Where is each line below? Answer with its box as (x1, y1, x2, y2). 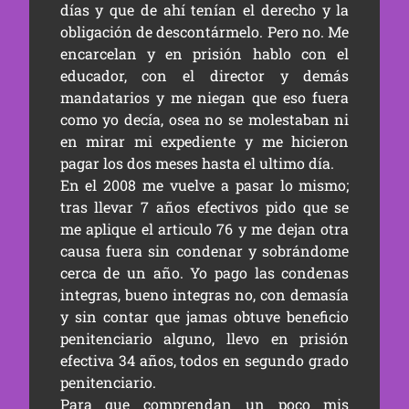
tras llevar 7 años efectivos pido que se (59, 197, 350, 217)
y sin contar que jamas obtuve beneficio (59, 307, 350, 327)
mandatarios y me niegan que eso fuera (59, 88, 350, 108)
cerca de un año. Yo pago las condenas (59, 263, 350, 283)
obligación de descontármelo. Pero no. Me (59, 22, 350, 42)
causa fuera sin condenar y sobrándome (59, 241, 350, 261)
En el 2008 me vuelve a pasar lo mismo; (59, 175, 350, 195)
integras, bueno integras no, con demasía (59, 285, 350, 305)
